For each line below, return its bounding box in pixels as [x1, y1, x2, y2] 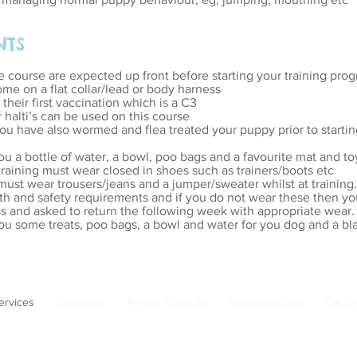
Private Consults [127, 296, 207, 308]
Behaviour [55, 296, 106, 308]
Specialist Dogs [228, 296, 304, 308]
